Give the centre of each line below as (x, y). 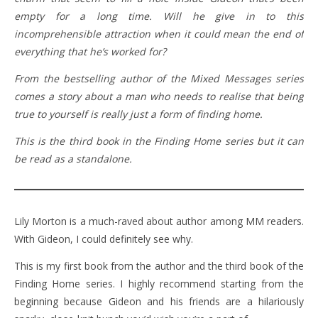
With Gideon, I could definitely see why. (104, 238)
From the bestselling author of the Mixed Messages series (159, 78)
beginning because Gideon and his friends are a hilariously (159, 301)
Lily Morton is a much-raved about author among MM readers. (159, 221)
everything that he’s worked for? (90, 51)
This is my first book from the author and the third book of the (159, 265)
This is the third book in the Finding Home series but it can (159, 141)
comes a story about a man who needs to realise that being (159, 96)
